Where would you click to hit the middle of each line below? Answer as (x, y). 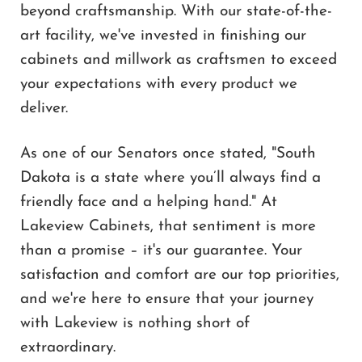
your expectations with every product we (159, 84)
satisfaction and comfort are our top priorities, (180, 275)
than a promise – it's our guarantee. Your (161, 250)
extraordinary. (68, 347)
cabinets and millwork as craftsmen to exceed (179, 60)
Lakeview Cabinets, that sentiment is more (168, 226)
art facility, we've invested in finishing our (163, 36)
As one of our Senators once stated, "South (168, 154)
